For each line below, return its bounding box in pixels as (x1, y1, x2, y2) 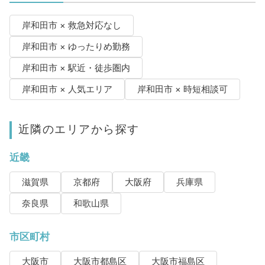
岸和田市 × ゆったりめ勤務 (21, 41, 130, 53)
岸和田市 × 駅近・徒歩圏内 (21, 63, 130, 74)
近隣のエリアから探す (18, 122, 140, 137)
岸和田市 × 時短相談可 (137, 84, 228, 95)
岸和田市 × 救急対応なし (21, 20, 121, 31)
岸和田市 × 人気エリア (21, 84, 112, 95)
